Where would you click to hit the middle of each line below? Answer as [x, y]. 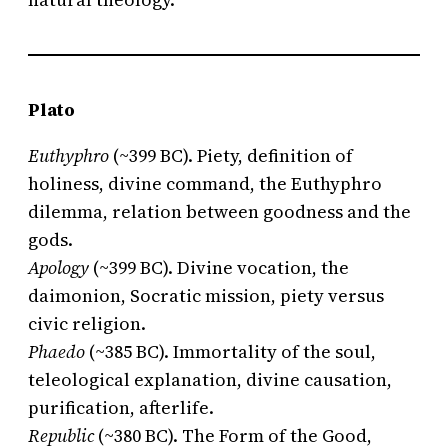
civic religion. [87, 324]
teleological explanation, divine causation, [210, 380]
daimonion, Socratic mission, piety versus [206, 296]
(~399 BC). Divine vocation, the [219, 268]
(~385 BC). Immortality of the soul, [230, 352]
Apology [58, 268]
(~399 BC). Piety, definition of [231, 156]
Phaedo [56, 352]
